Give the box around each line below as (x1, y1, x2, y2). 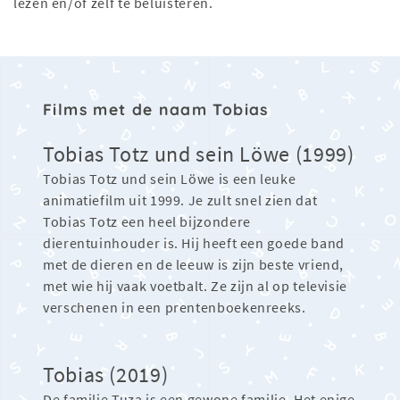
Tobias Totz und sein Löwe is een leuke (43, 170, 296, 188)
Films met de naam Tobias (43, 99, 269, 120)
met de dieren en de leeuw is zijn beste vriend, (43, 255, 345, 274)
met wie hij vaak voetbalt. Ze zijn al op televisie (43, 277, 348, 296)
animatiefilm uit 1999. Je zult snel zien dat (43, 191, 318, 210)
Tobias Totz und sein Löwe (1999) (43, 140, 354, 169)
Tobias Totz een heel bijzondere (43, 212, 251, 231)
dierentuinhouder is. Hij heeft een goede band (43, 234, 345, 253)
